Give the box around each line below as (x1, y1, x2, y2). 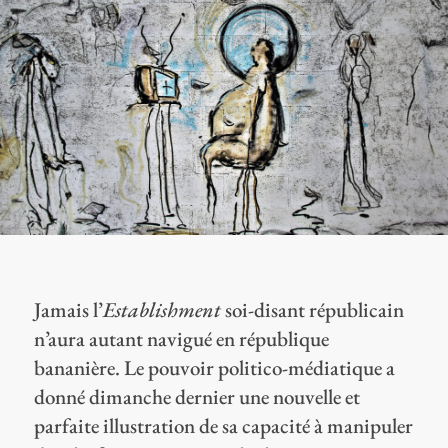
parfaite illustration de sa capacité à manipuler (33, 412, 413, 440)
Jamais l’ (33, 296, 103, 324)
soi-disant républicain (220, 296, 404, 324)
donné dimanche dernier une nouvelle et (33, 383, 360, 411)
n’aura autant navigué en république (33, 325, 329, 353)
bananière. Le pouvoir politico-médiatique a (33, 354, 395, 382)
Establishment (102, 296, 221, 324)
